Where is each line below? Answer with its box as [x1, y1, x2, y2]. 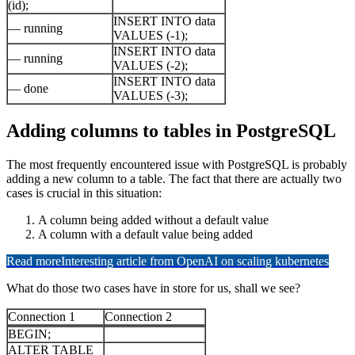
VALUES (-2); [113, 59, 188, 73]
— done [8, 82, 48, 96]
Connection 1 [8, 310, 75, 324]
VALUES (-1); [113, 29, 188, 43]
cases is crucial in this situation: [6, 186, 162, 200]
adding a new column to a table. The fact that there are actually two [6, 172, 342, 186]
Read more [6, 254, 61, 269]
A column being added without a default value [38, 213, 269, 227]
